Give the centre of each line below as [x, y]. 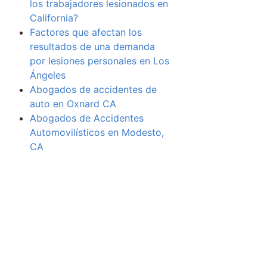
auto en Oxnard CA [73, 104]
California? [54, 18]
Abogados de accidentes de [93, 89]
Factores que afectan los [86, 32]
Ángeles [47, 75]
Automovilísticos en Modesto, [97, 132]
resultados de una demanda [92, 46]
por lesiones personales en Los [99, 61]
